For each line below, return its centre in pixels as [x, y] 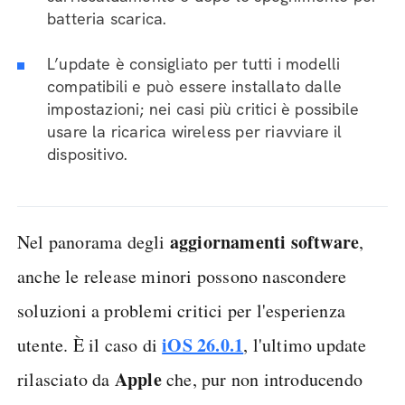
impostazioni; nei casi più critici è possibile [203, 109]
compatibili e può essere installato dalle [195, 86]
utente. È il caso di [90, 345]
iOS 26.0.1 [203, 345]
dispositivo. [87, 154]
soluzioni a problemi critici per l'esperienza [182, 311]
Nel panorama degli [94, 242]
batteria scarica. [107, 19]
